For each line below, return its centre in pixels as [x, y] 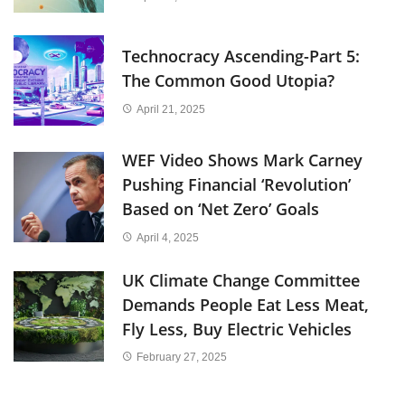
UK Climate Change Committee [241, 280]
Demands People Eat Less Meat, [245, 304]
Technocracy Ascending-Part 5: [241, 57]
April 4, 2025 [167, 237]
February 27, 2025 [181, 357]
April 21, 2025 [170, 109]
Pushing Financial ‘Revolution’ [236, 185]
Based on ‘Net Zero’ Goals [221, 209]
